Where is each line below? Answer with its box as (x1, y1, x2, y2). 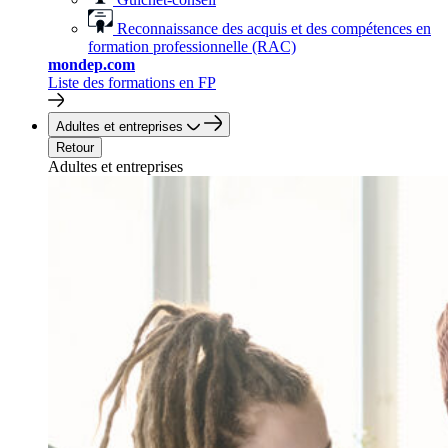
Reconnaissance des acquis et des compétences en (117, 20, 431, 37)
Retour (56, 140, 94, 155)
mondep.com (48, 56, 135, 73)
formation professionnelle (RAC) (88, 38, 296, 55)
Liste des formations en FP (48, 74, 216, 91)
